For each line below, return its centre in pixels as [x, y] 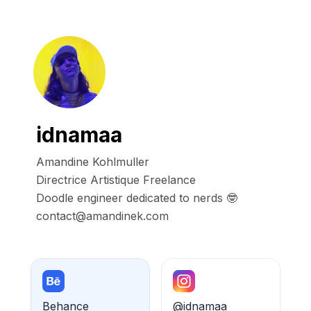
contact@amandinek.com [102, 216]
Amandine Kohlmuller [93, 162]
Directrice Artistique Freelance [116, 180]
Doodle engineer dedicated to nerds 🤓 [137, 198]
